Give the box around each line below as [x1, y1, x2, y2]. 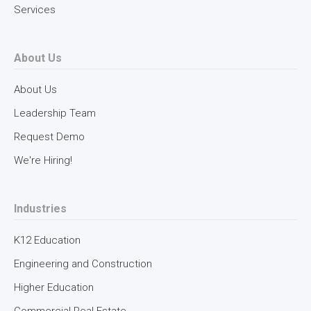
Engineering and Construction [14, 258, 152, 271]
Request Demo [14, 131, 85, 144]
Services [14, 3, 56, 17]
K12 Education [14, 234, 81, 247]
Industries [14, 202, 67, 216]
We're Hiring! [14, 154, 72, 167]
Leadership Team [14, 107, 96, 120]
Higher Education [14, 281, 94, 294]
